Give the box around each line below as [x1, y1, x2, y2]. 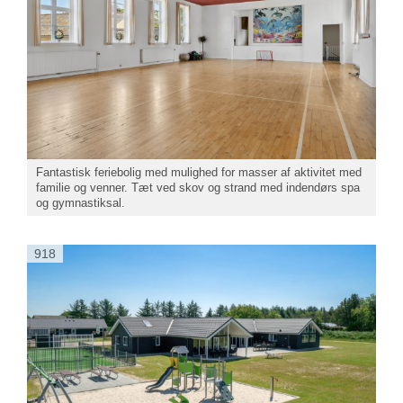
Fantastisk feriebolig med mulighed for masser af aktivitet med [36, 165, 362, 179]
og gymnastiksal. [36, 195, 125, 210]
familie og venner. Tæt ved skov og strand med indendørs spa [36, 180, 360, 194]
